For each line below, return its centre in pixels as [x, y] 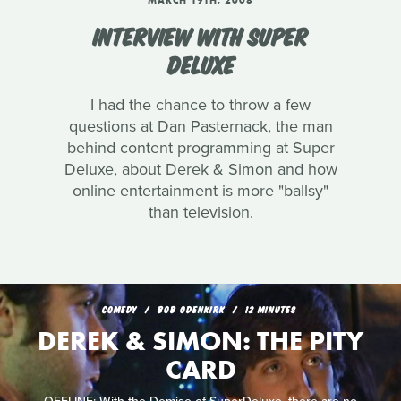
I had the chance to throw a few [200, 105]
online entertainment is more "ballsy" [200, 191]
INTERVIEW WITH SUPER [200, 35]
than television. [200, 213]
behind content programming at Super [200, 148]
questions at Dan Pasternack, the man [200, 127]
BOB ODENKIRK [192, 309]
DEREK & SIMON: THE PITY [200, 341]
